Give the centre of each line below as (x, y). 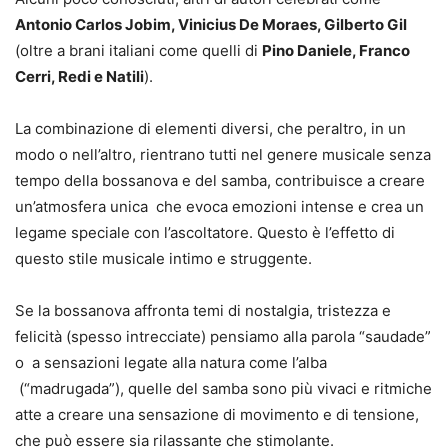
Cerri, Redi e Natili (79, 77)
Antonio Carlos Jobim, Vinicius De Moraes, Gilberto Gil (211, 25)
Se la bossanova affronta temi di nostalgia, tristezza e (203, 311)
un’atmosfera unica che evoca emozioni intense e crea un (219, 207)
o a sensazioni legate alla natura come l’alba (171, 363)
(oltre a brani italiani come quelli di (138, 51)
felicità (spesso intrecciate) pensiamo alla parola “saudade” (223, 337)
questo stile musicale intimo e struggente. (163, 259)
